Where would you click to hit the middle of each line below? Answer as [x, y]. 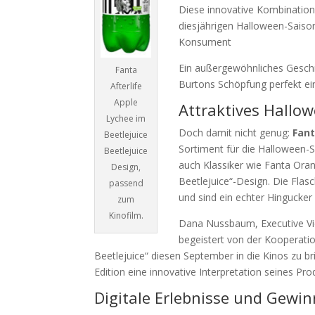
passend [126, 183]
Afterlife [126, 86]
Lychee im [126, 118]
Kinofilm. [126, 216]
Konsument [205, 42]
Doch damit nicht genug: [236, 133]
